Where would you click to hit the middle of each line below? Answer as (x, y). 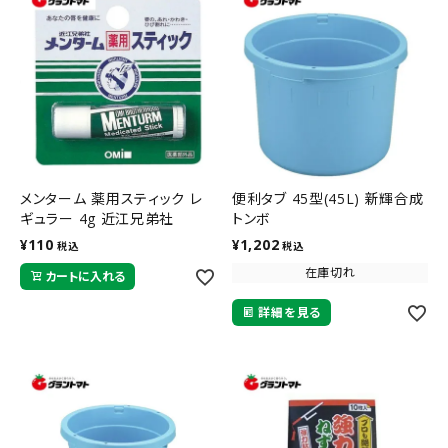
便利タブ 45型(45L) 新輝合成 (328, 199)
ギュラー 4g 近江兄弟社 (97, 219)
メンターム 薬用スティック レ (111, 199)
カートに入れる (85, 277)
